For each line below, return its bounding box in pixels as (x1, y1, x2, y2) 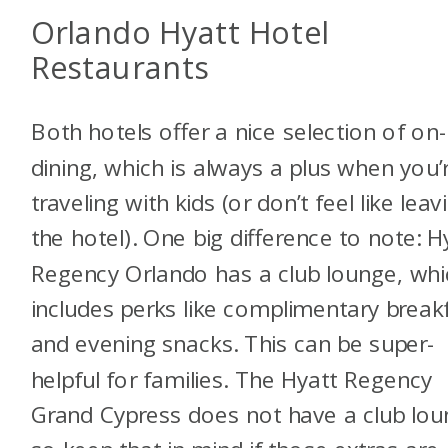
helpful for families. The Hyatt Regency (30, 363, 433, 394)
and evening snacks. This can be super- (30, 327, 436, 359)
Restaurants (30, 46, 209, 89)
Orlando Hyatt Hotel (30, 11, 330, 54)
